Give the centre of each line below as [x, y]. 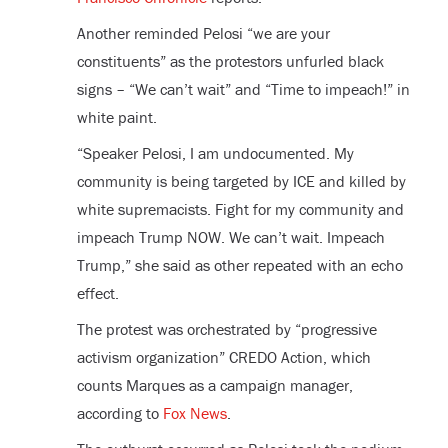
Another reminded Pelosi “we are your [203, 32]
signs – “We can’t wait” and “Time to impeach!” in [243, 88]
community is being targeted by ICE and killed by [241, 180]
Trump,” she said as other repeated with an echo [239, 264]
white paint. [116, 116]
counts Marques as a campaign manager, [214, 384]
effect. [97, 292]
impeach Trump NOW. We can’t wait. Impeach [230, 236]
